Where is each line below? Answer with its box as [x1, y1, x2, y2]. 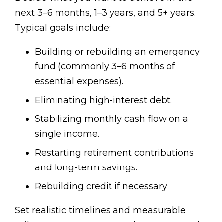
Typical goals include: [15, 22, 111, 34]
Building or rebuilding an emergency [35, 46, 200, 57]
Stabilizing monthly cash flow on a [35, 113, 188, 125]
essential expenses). [35, 76, 123, 87]
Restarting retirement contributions [35, 147, 194, 159]
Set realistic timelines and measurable [15, 205, 186, 216]
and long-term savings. [35, 162, 137, 173]
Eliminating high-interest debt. [35, 95, 172, 106]
